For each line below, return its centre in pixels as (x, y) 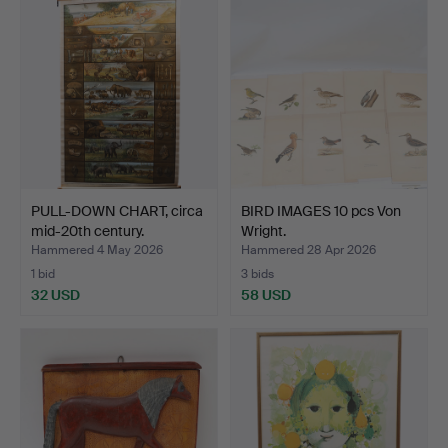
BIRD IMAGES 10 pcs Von (321, 210)
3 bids (257, 274)
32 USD (55, 294)
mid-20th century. (87, 230)
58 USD (266, 294)
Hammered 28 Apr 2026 (308, 250)
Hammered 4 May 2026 (97, 250)
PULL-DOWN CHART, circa (117, 210)
